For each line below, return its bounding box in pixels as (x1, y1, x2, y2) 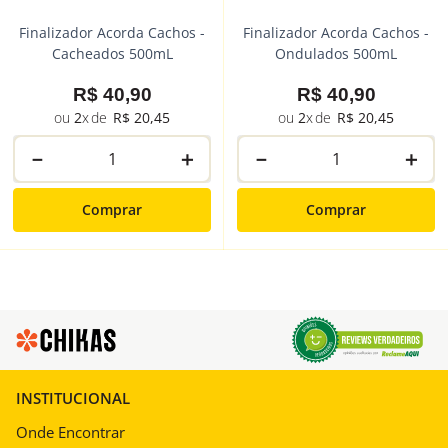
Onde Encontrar (16, 422, 125, 443)
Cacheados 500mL (51, 44, 173, 63)
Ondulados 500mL (275, 44, 397, 63)
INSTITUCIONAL (16, 388, 130, 409)
